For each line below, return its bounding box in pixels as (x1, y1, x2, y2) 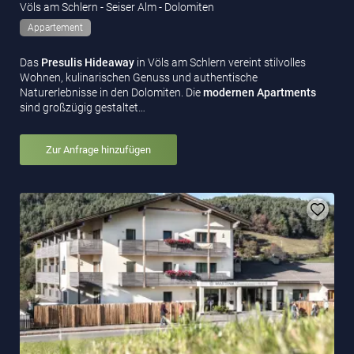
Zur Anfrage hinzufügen (46, 143, 151, 156)
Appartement (28, 21, 83, 33)
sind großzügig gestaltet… (20, 100, 145, 114)
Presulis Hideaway (41, 55, 137, 69)
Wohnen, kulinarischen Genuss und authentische (20, 70, 258, 84)
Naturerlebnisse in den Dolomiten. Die (20, 85, 203, 99)
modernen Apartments (203, 85, 316, 99)
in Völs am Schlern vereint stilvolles (137, 55, 306, 69)
